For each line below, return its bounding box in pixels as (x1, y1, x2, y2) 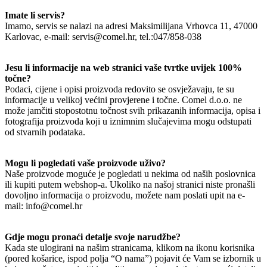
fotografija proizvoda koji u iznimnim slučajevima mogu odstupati (5, 116, 252, 126)
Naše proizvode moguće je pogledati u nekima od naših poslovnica (5, 168, 256, 179)
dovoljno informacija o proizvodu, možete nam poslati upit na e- (5, 190, 245, 200)
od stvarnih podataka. (5, 126, 85, 137)
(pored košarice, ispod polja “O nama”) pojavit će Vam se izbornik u (5, 253, 261, 263)
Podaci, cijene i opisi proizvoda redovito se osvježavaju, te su (5, 83, 234, 94)
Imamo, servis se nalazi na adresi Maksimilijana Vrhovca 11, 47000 (5, 20, 257, 31)
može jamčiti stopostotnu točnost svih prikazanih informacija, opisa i (5, 105, 260, 116)
